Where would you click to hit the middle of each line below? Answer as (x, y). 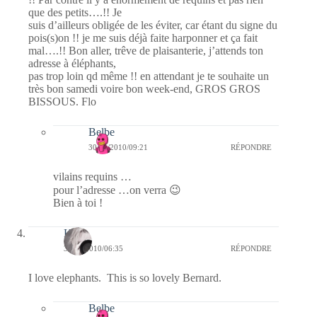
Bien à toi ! (78, 202)
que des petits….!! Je (75, 12)
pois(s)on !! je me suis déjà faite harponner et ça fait (143, 38)
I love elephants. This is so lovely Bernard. (125, 277)
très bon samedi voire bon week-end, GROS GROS (144, 88)
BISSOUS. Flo (62, 101)
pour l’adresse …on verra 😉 (117, 190)
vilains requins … (92, 176)
